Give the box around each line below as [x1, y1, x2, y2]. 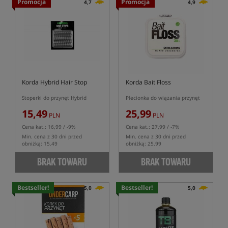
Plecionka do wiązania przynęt [126, 94, 200, 101]
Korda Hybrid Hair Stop [22, 78, 87, 87]
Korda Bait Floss [126, 78, 171, 87]
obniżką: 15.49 [22, 140, 58, 147]
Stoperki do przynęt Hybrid [22, 94, 87, 101]
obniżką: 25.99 [126, 140, 161, 147]
